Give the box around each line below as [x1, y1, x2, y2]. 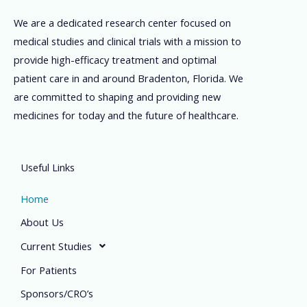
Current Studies [21, 239, 92, 254]
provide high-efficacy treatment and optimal [14, 52, 217, 66]
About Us [21, 215, 64, 230]
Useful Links [21, 160, 75, 175]
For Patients [21, 263, 77, 278]
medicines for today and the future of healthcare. [14, 108, 238, 122]
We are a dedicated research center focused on [14, 15, 231, 29]
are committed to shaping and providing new [14, 89, 221, 103]
